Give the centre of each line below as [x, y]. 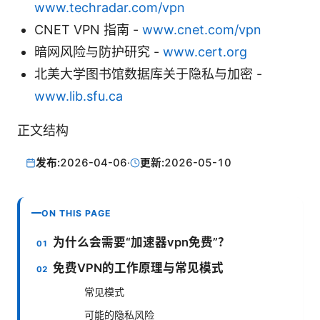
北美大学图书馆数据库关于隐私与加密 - [148, 74]
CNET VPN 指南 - [88, 30]
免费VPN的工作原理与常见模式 [139, 267]
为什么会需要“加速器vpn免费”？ [142, 242]
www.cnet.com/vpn [202, 30]
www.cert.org [205, 52]
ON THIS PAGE [76, 213]
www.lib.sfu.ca [79, 96]
